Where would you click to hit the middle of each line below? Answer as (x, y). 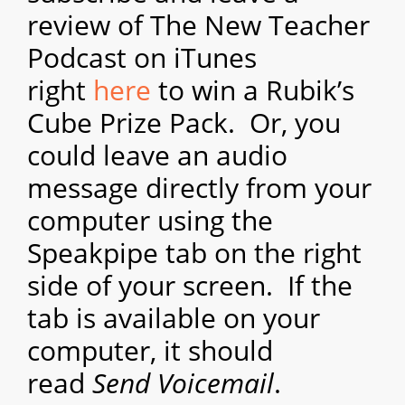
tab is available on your (174, 318)
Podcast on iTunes (142, 58)
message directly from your (199, 188)
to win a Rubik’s (253, 90)
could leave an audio (157, 155)
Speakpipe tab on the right (194, 253)
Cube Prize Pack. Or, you (184, 123)
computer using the (150, 221)
